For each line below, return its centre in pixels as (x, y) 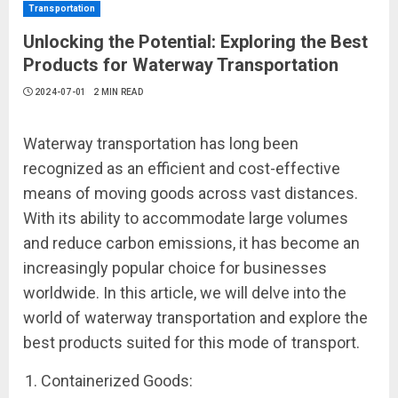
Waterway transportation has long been (161, 143)
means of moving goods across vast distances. (191, 193)
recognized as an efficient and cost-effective (182, 168)
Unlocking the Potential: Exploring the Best (195, 42)
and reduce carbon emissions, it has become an (191, 243)
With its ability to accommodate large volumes (186, 218)
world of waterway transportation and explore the (195, 318)
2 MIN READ (118, 92)
